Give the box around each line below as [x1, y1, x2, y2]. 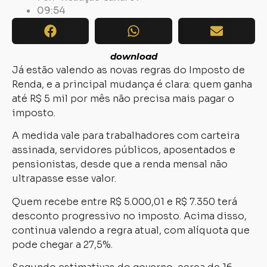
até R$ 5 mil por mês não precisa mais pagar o [12, 92, 234, 105]
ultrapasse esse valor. [12, 172, 116, 185]
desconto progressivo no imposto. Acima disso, [12, 209, 247, 222]
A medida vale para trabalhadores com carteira [12, 129, 240, 142]
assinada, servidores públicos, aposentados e [12, 144, 235, 157]
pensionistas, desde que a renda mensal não [12, 158, 228, 171]
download [110, 50, 157, 62]
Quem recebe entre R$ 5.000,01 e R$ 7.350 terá [12, 195, 237, 208]
